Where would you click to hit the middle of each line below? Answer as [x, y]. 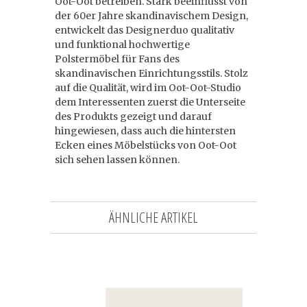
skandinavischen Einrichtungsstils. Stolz [151, 73]
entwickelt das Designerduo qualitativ [145, 30]
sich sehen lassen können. [117, 160]
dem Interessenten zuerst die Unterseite [150, 102]
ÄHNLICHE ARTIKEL [153, 217]
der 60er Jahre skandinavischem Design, [151, 16]
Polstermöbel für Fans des [117, 59]
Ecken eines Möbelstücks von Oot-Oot [146, 145]
